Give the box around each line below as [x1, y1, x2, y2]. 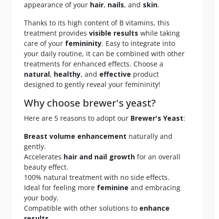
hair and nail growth [64, 152, 135, 161]
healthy [54, 69, 81, 79]
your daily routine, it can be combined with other [24, 48, 185, 58]
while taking [138, 28, 180, 38]
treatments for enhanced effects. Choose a [24, 59, 163, 68]
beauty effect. [24, 162, 68, 172]
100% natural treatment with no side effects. [24, 172, 170, 182]
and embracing [129, 182, 180, 192]
